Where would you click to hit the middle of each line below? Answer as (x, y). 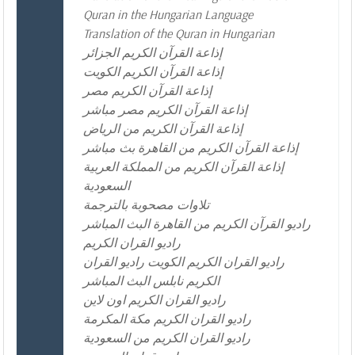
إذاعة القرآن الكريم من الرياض (163, 129)
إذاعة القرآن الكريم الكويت (153, 72)
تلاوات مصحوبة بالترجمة (146, 205)
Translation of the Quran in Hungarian (179, 34)
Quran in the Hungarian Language (168, 15)
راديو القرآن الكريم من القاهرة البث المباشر (197, 224)
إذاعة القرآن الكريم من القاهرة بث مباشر (191, 148)
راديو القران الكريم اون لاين (155, 300)
